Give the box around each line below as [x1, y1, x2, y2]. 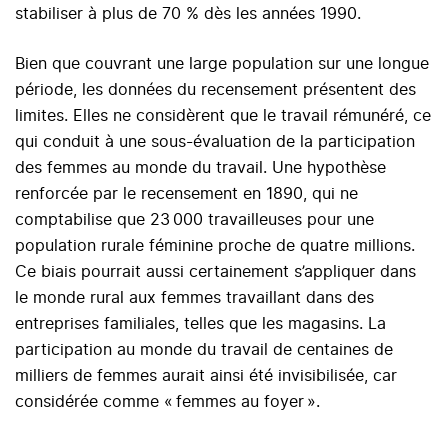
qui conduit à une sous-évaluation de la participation [15, 133, 415, 150]
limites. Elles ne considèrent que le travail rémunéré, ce [15, 107, 431, 124]
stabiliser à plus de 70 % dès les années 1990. [15, 5, 361, 22]
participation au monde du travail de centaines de [15, 341, 393, 358]
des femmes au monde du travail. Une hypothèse [15, 159, 386, 176]
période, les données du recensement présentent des [15, 81, 416, 98]
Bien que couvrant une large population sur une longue [15, 55, 429, 72]
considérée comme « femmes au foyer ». [15, 393, 325, 410]
